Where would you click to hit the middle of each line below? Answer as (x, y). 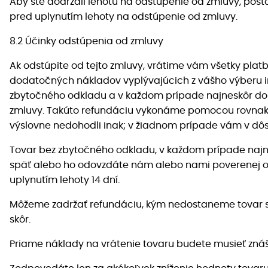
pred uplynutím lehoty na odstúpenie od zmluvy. (124, 17)
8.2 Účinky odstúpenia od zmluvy (86, 42)
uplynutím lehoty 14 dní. (65, 180)
